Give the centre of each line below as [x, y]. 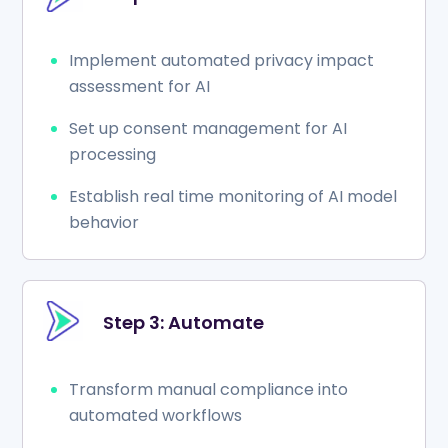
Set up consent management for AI [208, 129]
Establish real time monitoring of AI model [233, 197]
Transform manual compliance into [208, 389]
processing [112, 155]
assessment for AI [139, 87]
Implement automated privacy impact [221, 61]
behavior [104, 223]
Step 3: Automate [183, 322]
